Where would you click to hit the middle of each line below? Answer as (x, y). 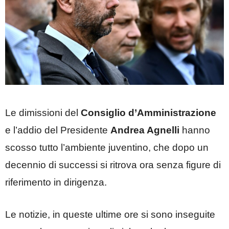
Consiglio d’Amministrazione (148, 113)
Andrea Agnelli (145, 130)
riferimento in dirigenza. (56, 182)
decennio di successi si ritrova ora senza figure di (113, 165)
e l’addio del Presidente (58, 130)
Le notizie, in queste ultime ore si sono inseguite (110, 214)
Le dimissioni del (43, 113)
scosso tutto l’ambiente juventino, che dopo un (107, 148)
